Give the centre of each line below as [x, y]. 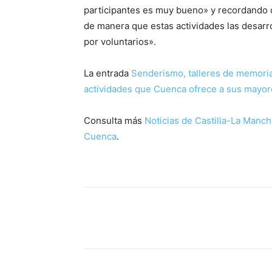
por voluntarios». [120, 42]
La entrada [107, 73]
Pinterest [247, 218]
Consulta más [114, 121]
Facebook [128, 218]
